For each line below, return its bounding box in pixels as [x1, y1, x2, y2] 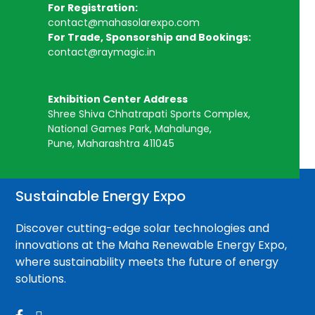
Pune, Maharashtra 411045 [48, 136, 175, 151]
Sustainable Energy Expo [15, 186, 186, 207]
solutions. [15, 271, 67, 288]
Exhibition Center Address [48, 92, 188, 107]
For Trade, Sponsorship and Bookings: [48, 30, 252, 45]
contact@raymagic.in [48, 45, 156, 60]
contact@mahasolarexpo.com [48, 15, 200, 30]
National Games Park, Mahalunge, [48, 122, 212, 136]
